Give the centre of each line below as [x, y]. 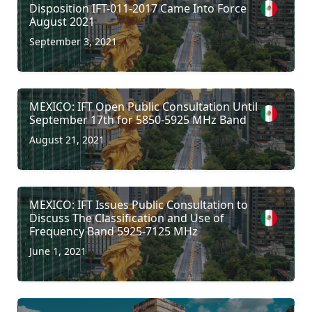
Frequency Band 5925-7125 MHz [114, 231]
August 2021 [62, 21]
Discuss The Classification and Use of [127, 218]
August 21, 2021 [67, 139]
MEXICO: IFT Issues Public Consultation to [139, 204]
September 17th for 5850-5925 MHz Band [138, 119]
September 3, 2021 [73, 41]
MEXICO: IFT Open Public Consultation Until [143, 106]
